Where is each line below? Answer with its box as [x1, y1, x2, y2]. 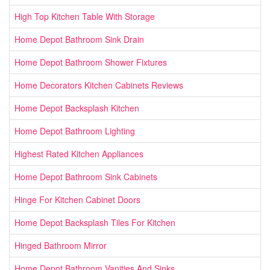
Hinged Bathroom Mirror [14, 239, 107, 251]
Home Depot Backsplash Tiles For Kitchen [14, 216, 175, 228]
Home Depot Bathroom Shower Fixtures [14, 55, 167, 68]
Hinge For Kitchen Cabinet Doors [14, 193, 140, 206]
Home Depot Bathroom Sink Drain [14, 33, 144, 45]
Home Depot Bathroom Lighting [14, 124, 135, 137]
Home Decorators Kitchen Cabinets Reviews [14, 78, 183, 91]
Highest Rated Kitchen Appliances [14, 147, 143, 160]
